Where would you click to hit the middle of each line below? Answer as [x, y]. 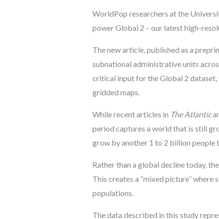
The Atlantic [190, 114]
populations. [113, 193]
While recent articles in [131, 114]
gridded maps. [116, 92]
